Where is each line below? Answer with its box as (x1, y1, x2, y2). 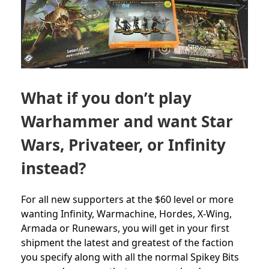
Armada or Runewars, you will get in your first (21, 221, 229, 235)
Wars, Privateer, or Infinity (21, 133, 226, 156)
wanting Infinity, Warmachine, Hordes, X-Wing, (21, 207, 232, 220)
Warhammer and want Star (21, 110, 233, 132)
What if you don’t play (21, 86, 192, 109)
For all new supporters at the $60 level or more (21, 192, 234, 206)
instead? (21, 157, 86, 179)
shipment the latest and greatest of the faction (21, 235, 234, 249)
